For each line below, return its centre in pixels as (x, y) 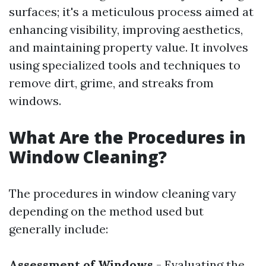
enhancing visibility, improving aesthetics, (126, 29)
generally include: (58, 229)
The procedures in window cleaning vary (123, 193)
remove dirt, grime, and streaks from (111, 83)
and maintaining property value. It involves (129, 47)
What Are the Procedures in (127, 137)
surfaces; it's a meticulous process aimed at (131, 12)
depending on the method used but (106, 211)
